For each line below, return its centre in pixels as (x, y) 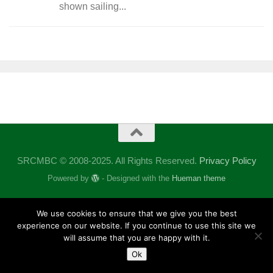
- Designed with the (136, 178)
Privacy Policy (228, 161)
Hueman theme (199, 178)
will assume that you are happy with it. (136, 238)
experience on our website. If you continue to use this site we (136, 225)
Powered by (69, 178)
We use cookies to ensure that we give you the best (136, 213)
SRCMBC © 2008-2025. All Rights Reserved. (108, 161)
